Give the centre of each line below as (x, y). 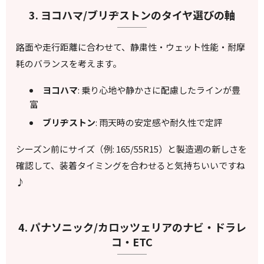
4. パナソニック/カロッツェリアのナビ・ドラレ (132, 227)
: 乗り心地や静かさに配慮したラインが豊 (159, 90)
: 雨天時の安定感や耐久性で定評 (159, 123)
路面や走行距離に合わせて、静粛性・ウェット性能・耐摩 (131, 47)
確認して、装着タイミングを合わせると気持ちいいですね (131, 166)
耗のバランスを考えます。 (69, 64)
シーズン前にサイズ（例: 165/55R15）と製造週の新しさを (132, 149)
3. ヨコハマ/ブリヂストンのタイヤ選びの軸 (132, 15)
